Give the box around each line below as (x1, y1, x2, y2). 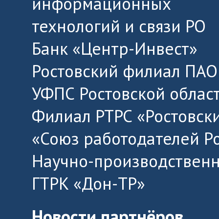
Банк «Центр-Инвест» (32, 37, 197, 60)
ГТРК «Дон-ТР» (32, 172, 145, 195)
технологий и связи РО (32, 14, 206, 37)
